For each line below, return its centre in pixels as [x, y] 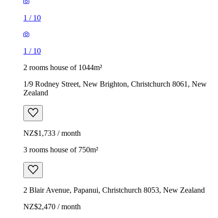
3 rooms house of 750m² [61, 149]
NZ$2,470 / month [52, 206]
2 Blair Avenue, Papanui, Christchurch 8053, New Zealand [114, 190]
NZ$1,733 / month [52, 133]
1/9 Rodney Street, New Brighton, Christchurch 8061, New [115, 84]
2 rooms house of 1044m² [63, 67]
